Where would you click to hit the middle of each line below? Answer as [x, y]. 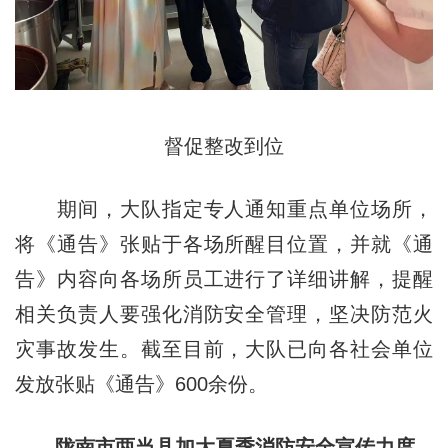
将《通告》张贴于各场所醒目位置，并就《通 [224, 244]
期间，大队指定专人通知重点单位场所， [224, 209]
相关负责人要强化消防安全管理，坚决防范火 [224, 314]
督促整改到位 [224, 146]
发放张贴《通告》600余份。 [141, 384]
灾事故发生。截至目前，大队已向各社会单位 [224, 349]
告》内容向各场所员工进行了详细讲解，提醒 [224, 279]
